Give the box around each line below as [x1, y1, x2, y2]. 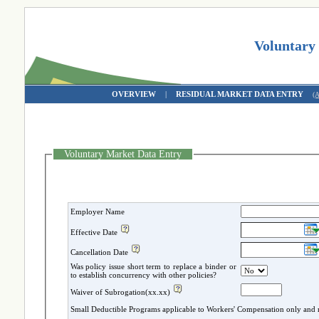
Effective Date [70, 227, 117, 236]
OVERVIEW [112, 90, 156, 98]
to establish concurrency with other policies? [108, 270, 216, 279]
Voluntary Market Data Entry [64, 149, 182, 159]
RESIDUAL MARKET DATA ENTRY [176, 90, 305, 98]
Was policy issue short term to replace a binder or [70, 261, 236, 271]
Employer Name [70, 206, 125, 216]
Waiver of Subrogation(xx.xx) [70, 287, 170, 296]
